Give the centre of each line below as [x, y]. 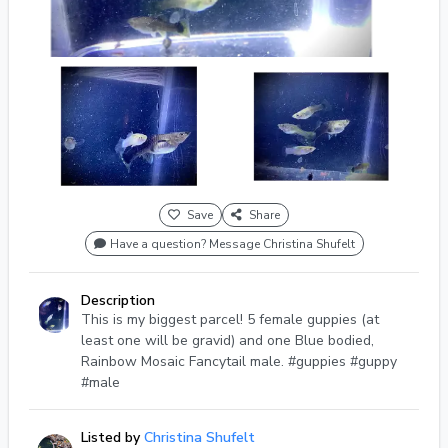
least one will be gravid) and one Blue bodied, [227, 341]
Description [118, 301]
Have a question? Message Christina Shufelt [232, 243]
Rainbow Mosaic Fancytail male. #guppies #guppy [239, 362]
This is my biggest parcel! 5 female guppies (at [230, 320]
